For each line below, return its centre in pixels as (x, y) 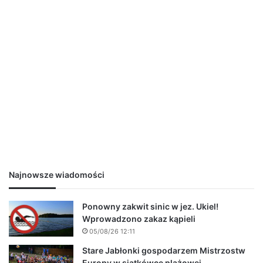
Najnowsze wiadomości (57, 175)
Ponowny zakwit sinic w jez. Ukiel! (150, 207)
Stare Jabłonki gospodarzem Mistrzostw (164, 251)
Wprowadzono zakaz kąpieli (139, 219)
